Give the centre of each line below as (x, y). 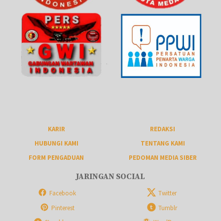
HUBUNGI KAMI (56, 143)
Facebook (63, 193)
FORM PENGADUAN (56, 157)
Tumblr (167, 208)
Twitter (168, 193)
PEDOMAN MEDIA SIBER (163, 157)
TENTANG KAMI (163, 143)
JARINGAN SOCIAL (110, 177)
